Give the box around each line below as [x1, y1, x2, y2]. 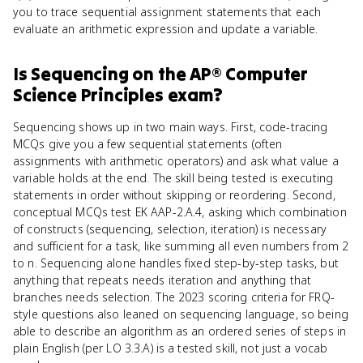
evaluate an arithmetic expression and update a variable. [13, 21, 318, 36]
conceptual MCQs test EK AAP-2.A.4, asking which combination [13, 204, 347, 220]
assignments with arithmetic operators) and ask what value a [13, 153, 339, 169]
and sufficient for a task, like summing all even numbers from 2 [13, 238, 349, 254]
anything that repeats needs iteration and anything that [13, 272, 312, 288]
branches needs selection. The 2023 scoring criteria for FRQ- [13, 289, 335, 305]
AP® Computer [190, 62, 308, 85]
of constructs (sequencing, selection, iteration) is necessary [13, 221, 327, 237]
